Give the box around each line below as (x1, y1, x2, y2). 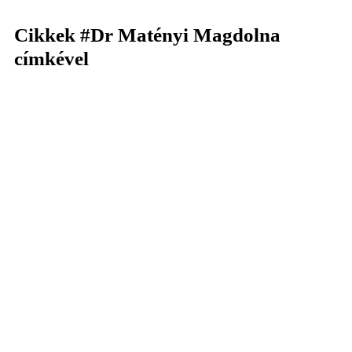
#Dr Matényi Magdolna (80, 24, 280, 46)
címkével (14, 48, 89, 69)
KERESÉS (141, 48, 217, 68)
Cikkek (14, 24, 80, 46)
